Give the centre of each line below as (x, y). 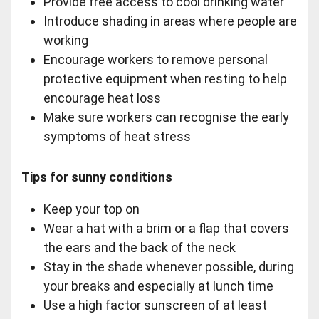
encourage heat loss (102, 98)
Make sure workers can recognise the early (166, 117)
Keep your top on (91, 209)
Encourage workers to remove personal (155, 60)
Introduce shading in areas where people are (170, 21)
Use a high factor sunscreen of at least (155, 305)
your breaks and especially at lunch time (158, 286)
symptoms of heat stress (117, 137)
